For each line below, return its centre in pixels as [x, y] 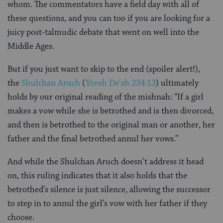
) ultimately [177, 83]
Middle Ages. [32, 46]
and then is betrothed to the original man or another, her [111, 125]
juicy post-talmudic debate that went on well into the [103, 32]
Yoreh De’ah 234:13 [121, 83]
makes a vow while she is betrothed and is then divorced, [111, 111]
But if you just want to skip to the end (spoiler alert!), [104, 69]
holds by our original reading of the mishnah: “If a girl [106, 97]
